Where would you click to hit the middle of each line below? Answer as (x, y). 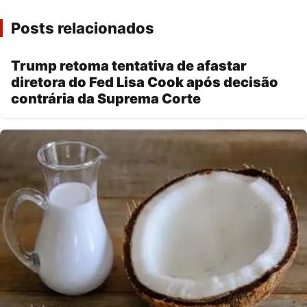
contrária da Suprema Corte (106, 99)
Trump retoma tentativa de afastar (129, 66)
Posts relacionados (83, 28)
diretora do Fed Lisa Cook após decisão (145, 83)
